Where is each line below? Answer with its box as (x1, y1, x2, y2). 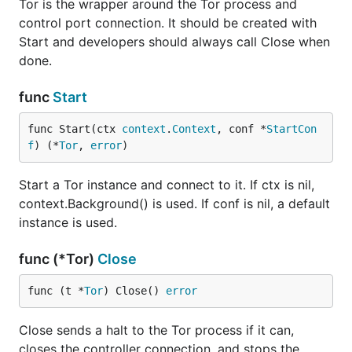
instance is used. (19, 214, 117, 230)
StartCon (266, 123, 317, 135)
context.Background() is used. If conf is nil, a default (19, 196, 330, 211)
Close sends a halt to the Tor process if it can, (19, 322, 294, 338)
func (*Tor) (19, 251, 97, 267)
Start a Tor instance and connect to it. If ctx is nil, (19, 177, 314, 192)
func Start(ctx (27, 123, 122, 135)
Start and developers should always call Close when (19, 34, 330, 49)
